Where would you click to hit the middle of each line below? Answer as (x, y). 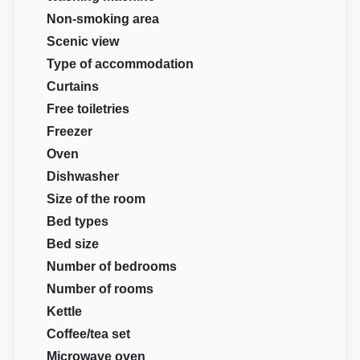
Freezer (70, 131)
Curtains (73, 86)
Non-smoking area (103, 18)
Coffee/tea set (89, 333)
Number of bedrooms (112, 266)
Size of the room (96, 198)
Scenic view (83, 41)
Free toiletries (88, 108)
